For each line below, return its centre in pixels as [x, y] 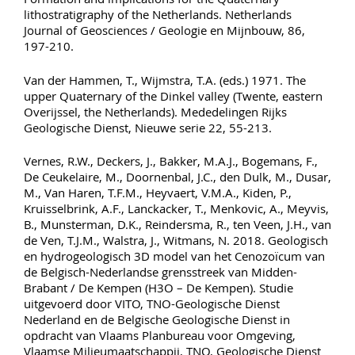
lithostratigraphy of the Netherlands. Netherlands [158, 14]
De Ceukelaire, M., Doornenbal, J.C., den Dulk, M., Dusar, [177, 177]
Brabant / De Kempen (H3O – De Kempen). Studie [158, 288]
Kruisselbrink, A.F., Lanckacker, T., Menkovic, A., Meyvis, [176, 208]
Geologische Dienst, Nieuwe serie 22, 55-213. [148, 127]
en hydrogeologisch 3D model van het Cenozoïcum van [174, 256]
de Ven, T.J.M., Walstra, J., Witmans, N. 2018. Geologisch [176, 240]
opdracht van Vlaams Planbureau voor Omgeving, [160, 335]
